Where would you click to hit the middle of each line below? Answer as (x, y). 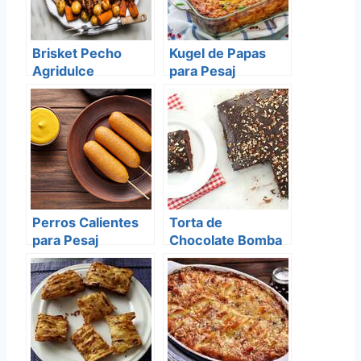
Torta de (196, 222)
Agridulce (63, 71)
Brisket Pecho (77, 53)
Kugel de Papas (218, 53)
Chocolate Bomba (226, 240)
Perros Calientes (85, 222)
